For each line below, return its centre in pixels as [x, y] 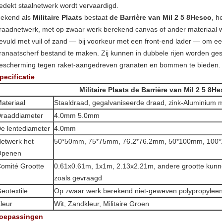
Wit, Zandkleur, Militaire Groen [102, 204]
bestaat [96, 17]
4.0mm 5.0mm [77, 115]
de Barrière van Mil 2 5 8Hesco [161, 17]
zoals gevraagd [78, 178]
